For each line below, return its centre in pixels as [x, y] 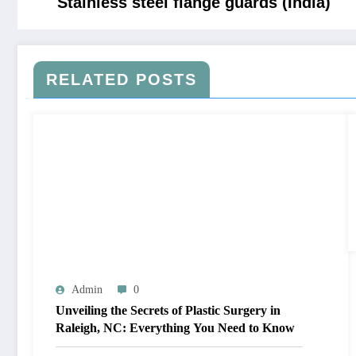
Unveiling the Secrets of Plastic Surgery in [168, 311]
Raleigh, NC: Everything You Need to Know [175, 328]
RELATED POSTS [122, 80]
